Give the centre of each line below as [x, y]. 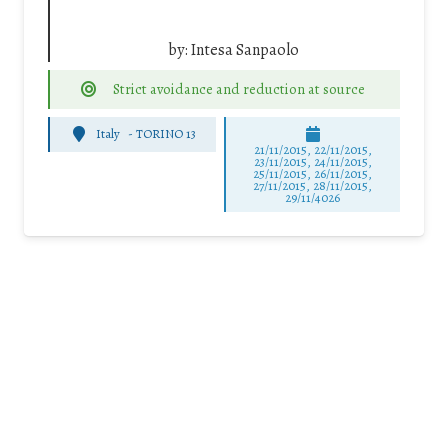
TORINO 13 [166, 134]
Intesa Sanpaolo [244, 49]
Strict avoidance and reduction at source [238, 88]
